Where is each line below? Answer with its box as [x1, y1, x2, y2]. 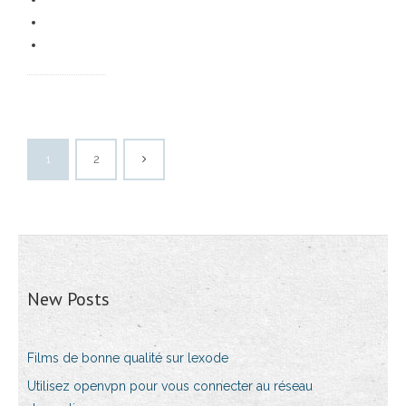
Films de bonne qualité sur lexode [27, 351, 228, 365]
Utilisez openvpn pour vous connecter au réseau [27, 379, 313, 393]
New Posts [27, 287, 110, 311]
